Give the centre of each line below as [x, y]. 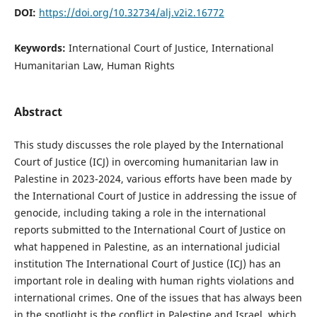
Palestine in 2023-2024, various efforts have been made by [152, 178]
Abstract [38, 111]
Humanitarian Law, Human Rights [94, 65]
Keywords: [41, 47]
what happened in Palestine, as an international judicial [147, 246]
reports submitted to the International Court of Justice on [150, 229]
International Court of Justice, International [171, 47]
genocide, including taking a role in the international [140, 212]
